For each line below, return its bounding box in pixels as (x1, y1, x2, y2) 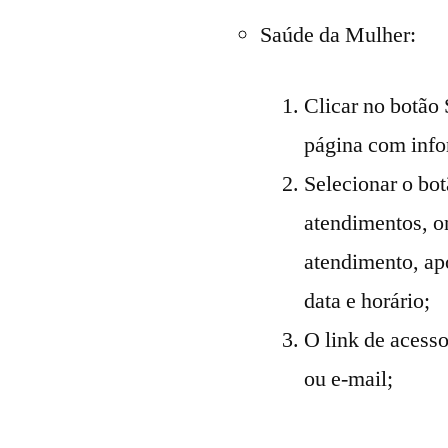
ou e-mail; (304, 365, 394, 393)
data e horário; (304, 287, 431, 315)
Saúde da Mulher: (260, 21, 417, 49)
